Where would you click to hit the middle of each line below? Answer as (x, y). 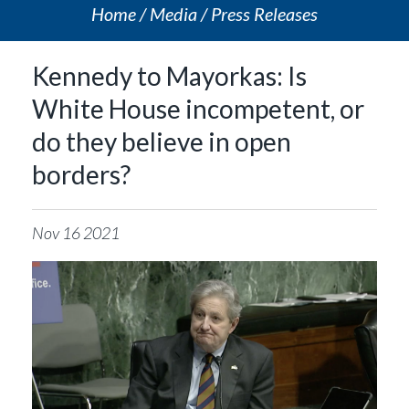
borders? (81, 174)
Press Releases (264, 14)
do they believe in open (162, 142)
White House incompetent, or (198, 109)
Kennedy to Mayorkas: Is (169, 76)
